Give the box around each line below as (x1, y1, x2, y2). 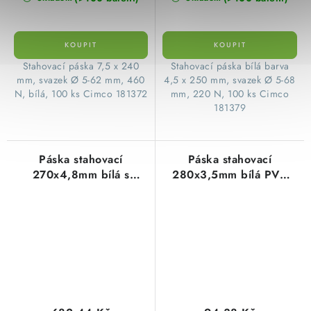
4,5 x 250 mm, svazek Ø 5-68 (164, 73, 296, 87)
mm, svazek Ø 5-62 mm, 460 (17, 72, 145, 87)
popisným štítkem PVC (20, 182, 142, 199)
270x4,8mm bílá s (32, 167, 130, 183)
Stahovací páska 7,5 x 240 (22, 58, 140, 73)
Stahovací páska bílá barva (170, 59, 289, 74)
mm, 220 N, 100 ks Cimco (170, 87, 289, 101)
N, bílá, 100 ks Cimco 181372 (14, 86, 148, 101)
